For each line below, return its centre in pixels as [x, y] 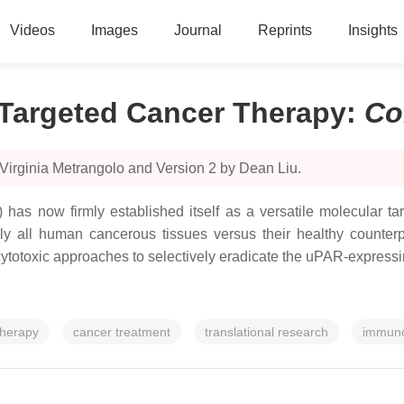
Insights [372, 30]
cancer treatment [122, 332]
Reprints [285, 30]
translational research [266, 332]
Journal [197, 30]
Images [114, 30]
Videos [32, 30]
